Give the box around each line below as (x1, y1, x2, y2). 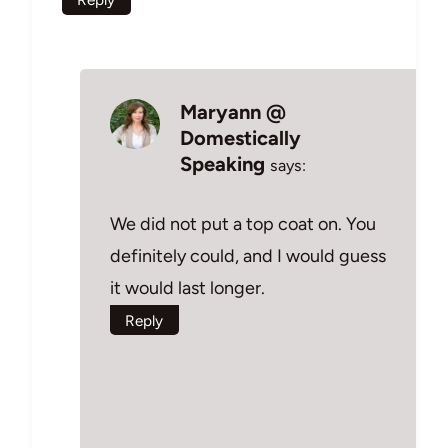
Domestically (180, 126, 301, 151)
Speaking (180, 152, 265, 177)
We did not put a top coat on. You (110, 212, 376, 235)
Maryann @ (180, 100, 286, 125)
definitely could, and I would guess (110, 244, 386, 267)
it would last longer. (110, 276, 265, 299)
